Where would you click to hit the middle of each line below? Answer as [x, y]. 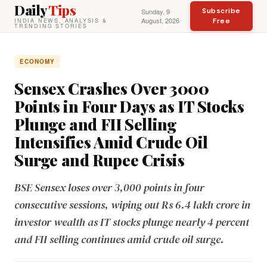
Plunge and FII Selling [96, 124]
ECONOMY [37, 61]
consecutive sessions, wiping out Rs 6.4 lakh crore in [132, 205]
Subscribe [221, 11]
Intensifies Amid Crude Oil [111, 142]
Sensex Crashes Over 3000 [112, 89]
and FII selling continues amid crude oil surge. [119, 239]
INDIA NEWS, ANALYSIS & [61, 21]
